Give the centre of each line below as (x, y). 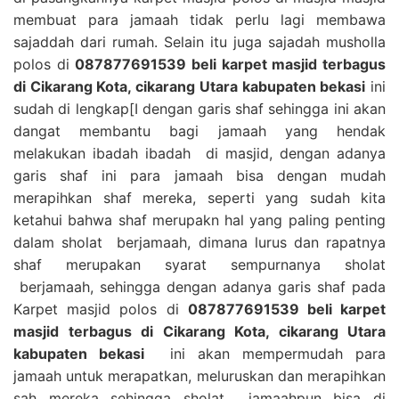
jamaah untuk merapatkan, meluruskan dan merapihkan (199, 375)
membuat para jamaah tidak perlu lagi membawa (199, 19)
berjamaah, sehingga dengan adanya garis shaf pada (199, 286)
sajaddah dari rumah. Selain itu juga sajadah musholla (199, 41)
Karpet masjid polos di (101, 309)
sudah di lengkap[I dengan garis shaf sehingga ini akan (199, 108)
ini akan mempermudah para (265, 353)
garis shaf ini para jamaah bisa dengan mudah (199, 175)
